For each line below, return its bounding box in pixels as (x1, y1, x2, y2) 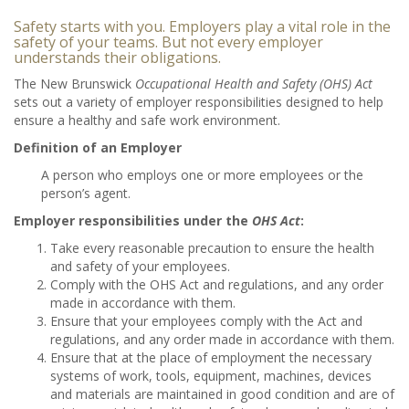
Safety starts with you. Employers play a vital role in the (14, 16, 391, 37)
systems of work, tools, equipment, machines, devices (50, 366, 372, 384)
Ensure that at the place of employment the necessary (50, 348, 372, 366)
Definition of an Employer (14, 138, 182, 156)
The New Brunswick (14, 74, 135, 92)
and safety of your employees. (50, 257, 230, 275)
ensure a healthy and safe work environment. (14, 110, 280, 129)
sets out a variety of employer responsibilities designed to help (14, 92, 383, 110)
